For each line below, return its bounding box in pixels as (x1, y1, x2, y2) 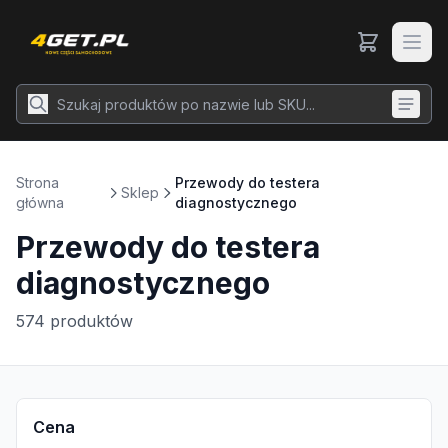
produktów (50, 311, 133, 331)
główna (16, 194, 64, 211)
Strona (16, 174, 59, 191)
